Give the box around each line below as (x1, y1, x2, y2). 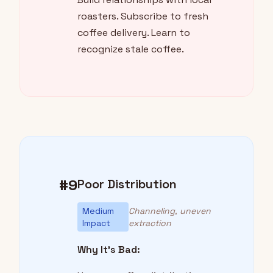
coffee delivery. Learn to (77, 26, 190, 40)
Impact (82, 218, 110, 229)
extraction (129, 218, 172, 229)
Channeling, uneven (129, 205, 211, 217)
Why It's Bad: (77, 243, 140, 257)
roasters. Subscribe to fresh (77, 10, 208, 23)
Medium (82, 205, 114, 217)
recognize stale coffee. (77, 43, 184, 56)
